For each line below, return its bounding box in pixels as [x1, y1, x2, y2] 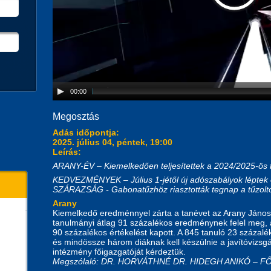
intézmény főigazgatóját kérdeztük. [53, 246, 186, 256]
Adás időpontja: [53, 127, 122, 137]
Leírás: [53, 146, 83, 157]
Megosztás [53, 111, 99, 122]
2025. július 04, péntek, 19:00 [53, 137, 172, 147]
